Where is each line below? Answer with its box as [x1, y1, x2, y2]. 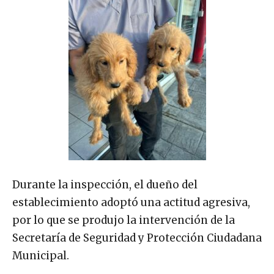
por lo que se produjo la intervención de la [12, 213, 235, 228]
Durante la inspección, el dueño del [12, 178, 198, 192]
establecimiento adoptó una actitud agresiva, [12, 196, 250, 210]
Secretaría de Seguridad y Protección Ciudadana [12, 231, 262, 245]
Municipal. [12, 249, 69, 263]
